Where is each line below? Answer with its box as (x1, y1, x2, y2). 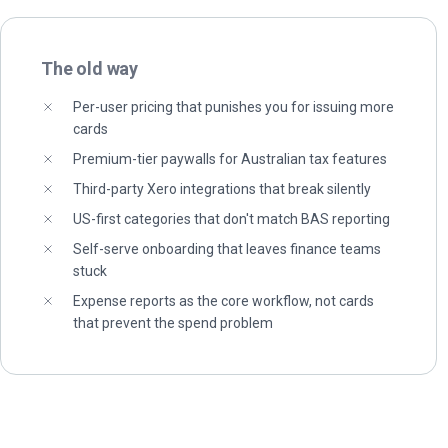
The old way (41, 58, 139, 79)
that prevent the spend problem (73, 315, 273, 331)
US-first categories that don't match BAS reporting (73, 211, 390, 227)
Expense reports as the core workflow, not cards (73, 293, 374, 309)
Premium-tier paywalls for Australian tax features (73, 151, 387, 167)
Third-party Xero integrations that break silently (73, 181, 371, 197)
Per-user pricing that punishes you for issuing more (73, 99, 394, 115)
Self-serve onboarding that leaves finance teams (73, 241, 381, 257)
